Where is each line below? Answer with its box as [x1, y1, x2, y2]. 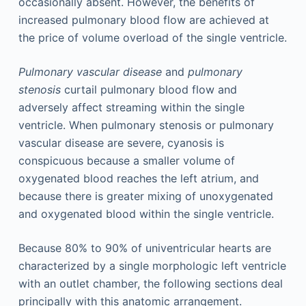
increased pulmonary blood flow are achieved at [18, 13, 269, 27]
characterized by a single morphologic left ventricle [18, 259, 286, 273]
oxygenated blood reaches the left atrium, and [18, 171, 259, 185]
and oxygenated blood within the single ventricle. [18, 207, 274, 221]
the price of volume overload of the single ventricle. [18, 31, 287, 44]
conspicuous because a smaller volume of [18, 154, 235, 167]
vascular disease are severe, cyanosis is [18, 136, 224, 150]
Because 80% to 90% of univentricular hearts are [18, 241, 271, 255]
